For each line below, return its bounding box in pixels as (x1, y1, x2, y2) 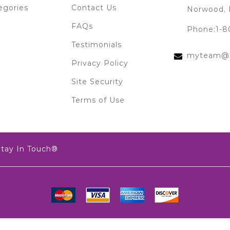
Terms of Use (71, 95, 125, 105)
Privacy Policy (71, 59, 128, 68)
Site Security (71, 77, 123, 87)
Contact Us (71, 3, 117, 13)
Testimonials (71, 40, 122, 50)
